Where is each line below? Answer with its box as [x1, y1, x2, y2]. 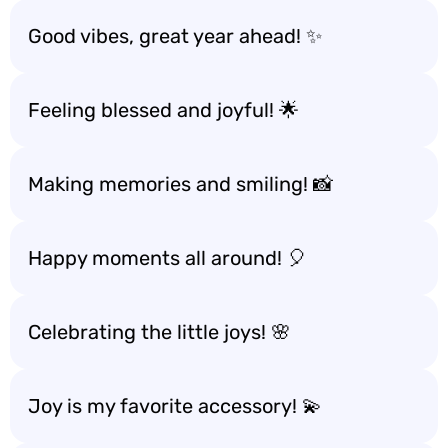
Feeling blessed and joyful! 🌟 [28, 98, 299, 122]
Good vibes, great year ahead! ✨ [28, 24, 322, 48]
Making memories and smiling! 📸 [28, 172, 333, 196]
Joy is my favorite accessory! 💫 [28, 394, 322, 418]
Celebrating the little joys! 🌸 [28, 320, 291, 344]
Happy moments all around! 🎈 [28, 246, 307, 270]
